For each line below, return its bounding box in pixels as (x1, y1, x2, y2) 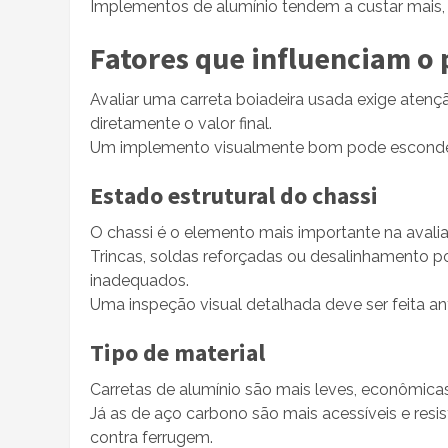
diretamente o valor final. (90, 113, 272, 133)
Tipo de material (90, 336, 265, 368)
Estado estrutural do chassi (90, 179, 378, 211)
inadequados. (90, 270, 189, 290)
